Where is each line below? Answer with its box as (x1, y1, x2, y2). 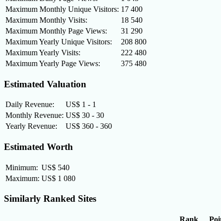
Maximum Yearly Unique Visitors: (5, 37, 112, 46)
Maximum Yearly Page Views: (5, 59, 100, 68)
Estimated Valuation (4, 78, 86, 89)
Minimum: (5, 163, 38, 172)
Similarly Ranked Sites (4, 193, 96, 204)
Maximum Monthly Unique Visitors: (5, 4, 119, 13)
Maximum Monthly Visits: (5, 15, 87, 24)
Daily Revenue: (5, 100, 54, 109)
